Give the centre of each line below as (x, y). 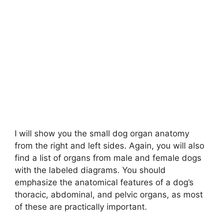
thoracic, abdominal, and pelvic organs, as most (109, 195)
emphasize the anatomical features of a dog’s (104, 182)
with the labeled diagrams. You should (90, 170)
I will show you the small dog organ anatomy (102, 133)
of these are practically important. (81, 207)
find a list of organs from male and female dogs (108, 158)
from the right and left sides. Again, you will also (109, 146)
